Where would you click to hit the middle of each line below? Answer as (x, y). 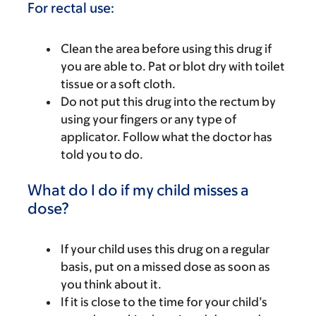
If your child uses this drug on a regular (165, 249)
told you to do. (102, 154)
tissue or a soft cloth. (118, 84)
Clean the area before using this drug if (166, 48)
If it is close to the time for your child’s (164, 302)
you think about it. (111, 284)
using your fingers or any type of (148, 119)
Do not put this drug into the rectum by (168, 101)
